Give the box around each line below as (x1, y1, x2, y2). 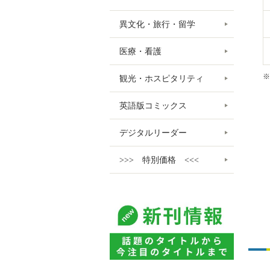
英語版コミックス (119, 101, 187, 110)
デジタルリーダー (119, 128, 187, 137)
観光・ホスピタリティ (119, 74, 204, 83)
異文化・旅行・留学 (119, 19, 195, 29)
